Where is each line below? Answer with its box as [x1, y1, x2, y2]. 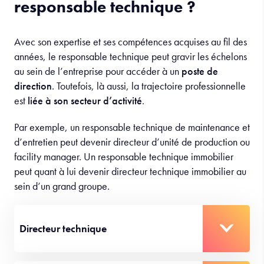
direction [14, 78, 52, 93]
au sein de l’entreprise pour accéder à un [14, 64, 181, 78]
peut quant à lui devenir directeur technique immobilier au [14, 164, 246, 178]
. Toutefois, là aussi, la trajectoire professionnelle [52, 78, 246, 93]
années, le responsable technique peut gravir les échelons [14, 49, 247, 63]
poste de [181, 64, 218, 78]
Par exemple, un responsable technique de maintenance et [14, 120, 250, 134]
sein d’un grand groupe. [14, 179, 112, 193]
